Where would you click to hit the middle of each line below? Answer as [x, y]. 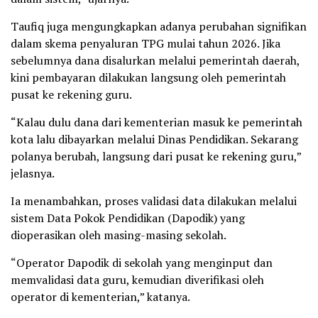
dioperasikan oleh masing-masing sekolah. [119, 235]
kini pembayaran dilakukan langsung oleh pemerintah [148, 78]
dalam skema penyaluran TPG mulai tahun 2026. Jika [146, 44]
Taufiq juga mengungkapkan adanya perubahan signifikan [159, 27]
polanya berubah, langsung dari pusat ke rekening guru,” [156, 157]
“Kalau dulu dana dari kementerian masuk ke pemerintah [157, 122]
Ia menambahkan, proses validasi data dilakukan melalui [154, 201]
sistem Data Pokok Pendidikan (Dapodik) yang [128, 218]
